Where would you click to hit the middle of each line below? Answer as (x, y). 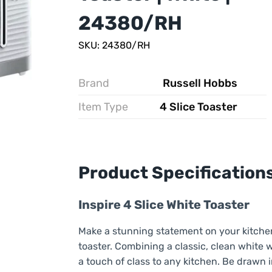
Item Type (103, 107)
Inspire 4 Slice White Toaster (164, 205)
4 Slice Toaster (198, 107)
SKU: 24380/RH (114, 45)
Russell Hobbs (200, 83)
